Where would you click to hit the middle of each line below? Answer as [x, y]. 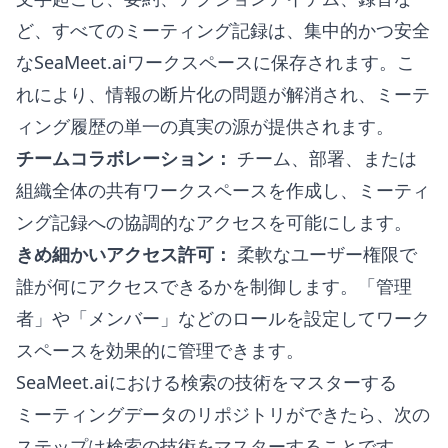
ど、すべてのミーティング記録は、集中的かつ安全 [223, 30]
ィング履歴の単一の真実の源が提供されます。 [205, 126]
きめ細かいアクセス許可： [124, 254]
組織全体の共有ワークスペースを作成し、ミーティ [223, 190]
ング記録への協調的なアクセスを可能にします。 [214, 222]
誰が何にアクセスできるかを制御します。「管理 [214, 286]
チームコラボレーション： [124, 158]
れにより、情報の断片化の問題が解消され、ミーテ [223, 94]
